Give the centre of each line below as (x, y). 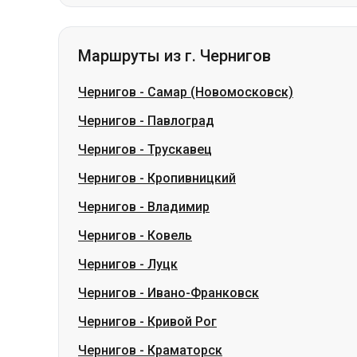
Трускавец (180, 66)
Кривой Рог (182, 238)
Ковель (170, 152)
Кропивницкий (192, 94)
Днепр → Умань (285, 327)
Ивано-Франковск (203, 209)
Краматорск (185, 267)
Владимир (178, 123)
